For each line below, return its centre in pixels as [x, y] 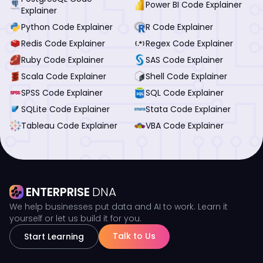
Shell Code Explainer [186, 76]
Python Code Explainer [67, 27]
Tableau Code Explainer [69, 125]
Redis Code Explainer [63, 43]
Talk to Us [134, 236]
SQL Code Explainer [185, 92]
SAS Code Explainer [184, 60]
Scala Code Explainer [64, 76]
